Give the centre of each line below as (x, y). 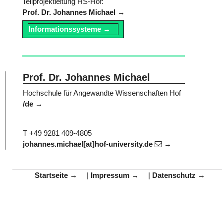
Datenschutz (174, 175)
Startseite (51, 175)
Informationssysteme (65, 29)
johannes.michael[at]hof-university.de (89, 144)
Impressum (110, 175)
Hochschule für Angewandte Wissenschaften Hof (102, 93)
